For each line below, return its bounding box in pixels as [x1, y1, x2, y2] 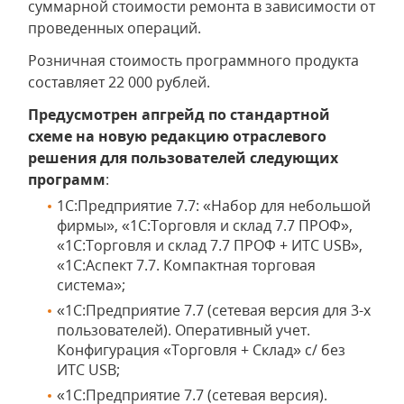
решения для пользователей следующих [28, 148, 338, 168]
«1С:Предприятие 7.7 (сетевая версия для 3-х [57, 300, 371, 320]
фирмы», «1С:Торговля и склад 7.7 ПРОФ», [57, 216, 353, 235]
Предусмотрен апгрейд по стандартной [28, 105, 330, 124]
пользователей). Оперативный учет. [57, 320, 310, 340]
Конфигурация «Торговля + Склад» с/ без [57, 340, 345, 360]
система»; [57, 275, 125, 295]
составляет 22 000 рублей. [28, 72, 210, 92]
